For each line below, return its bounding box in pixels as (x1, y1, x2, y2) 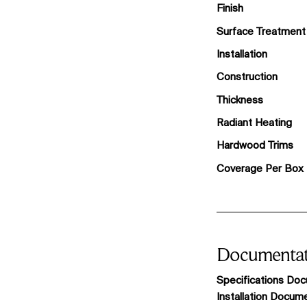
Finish (216, 2, 243, 14)
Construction (216, 71, 278, 83)
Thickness (216, 93, 263, 106)
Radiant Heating (216, 116, 292, 129)
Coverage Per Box (216, 162, 304, 174)
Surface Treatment (216, 25, 306, 37)
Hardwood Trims (216, 139, 293, 151)
